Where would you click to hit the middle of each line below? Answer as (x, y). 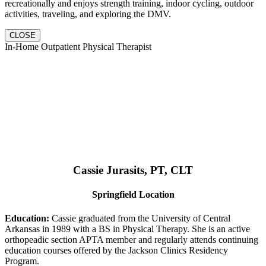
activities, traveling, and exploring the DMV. (88, 14)
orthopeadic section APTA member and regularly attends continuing (132, 239)
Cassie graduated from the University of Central (140, 218)
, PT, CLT (169, 170)
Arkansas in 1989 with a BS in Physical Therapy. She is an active (127, 229)
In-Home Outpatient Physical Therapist (78, 47)
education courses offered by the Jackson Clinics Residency (116, 250)
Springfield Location (133, 195)
